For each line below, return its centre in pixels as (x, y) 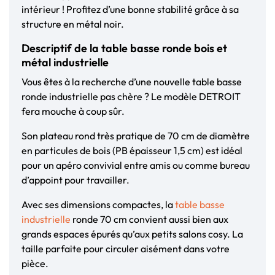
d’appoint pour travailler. (76, 180)
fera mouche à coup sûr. (73, 111)
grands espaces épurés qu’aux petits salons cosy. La (132, 234)
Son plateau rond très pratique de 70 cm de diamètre (136, 136)
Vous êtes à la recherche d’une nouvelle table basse (132, 82)
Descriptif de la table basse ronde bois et (124, 48)
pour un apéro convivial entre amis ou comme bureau (136, 165)
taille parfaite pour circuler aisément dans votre (126, 249)
